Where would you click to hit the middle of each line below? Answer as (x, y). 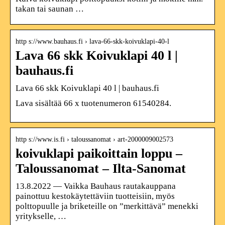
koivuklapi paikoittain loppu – (99, 153)
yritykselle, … (41, 216)
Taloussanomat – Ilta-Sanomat (101, 168)
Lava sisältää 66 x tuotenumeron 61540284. (93, 103)
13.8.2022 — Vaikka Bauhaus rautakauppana (96, 186)
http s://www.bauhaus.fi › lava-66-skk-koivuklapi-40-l (92, 41)
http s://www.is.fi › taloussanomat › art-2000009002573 (94, 139)
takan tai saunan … (50, 9)
